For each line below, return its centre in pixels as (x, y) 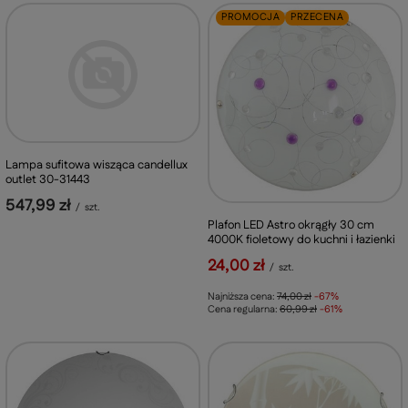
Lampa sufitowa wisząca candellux (97, 165)
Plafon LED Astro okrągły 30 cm (291, 224)
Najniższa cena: (242, 296)
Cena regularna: (244, 309)
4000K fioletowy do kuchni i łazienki (301, 239)
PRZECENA (317, 18)
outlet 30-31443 (48, 180)
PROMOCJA (250, 18)
